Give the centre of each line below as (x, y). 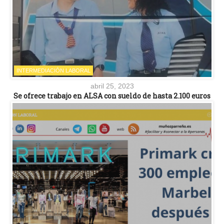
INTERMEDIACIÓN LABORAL (53, 70)
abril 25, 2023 (112, 86)
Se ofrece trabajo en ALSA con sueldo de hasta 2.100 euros (112, 95)
